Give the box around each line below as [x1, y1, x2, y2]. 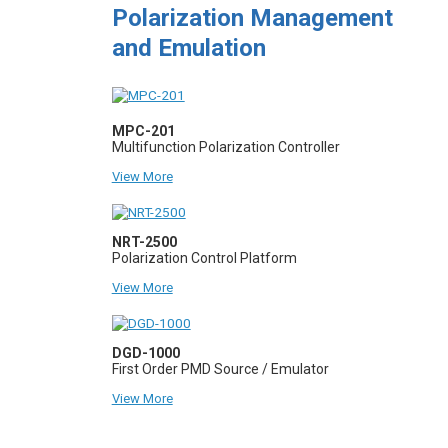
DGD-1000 [111, 344, 180, 361]
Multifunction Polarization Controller [111, 138, 340, 155]
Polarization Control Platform [111, 249, 297, 266]
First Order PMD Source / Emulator [111, 360, 329, 377]
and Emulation [111, 33, 266, 62]
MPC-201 [111, 122, 175, 139]
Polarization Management [111, 3, 393, 32]
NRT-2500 [111, 233, 177, 250]
